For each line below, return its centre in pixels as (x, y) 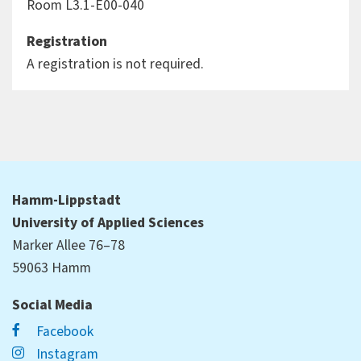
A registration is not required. (115, 64)
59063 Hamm (52, 268)
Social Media (52, 305)
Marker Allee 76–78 (68, 245)
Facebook (64, 331)
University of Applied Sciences (108, 223)
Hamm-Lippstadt (66, 200)
